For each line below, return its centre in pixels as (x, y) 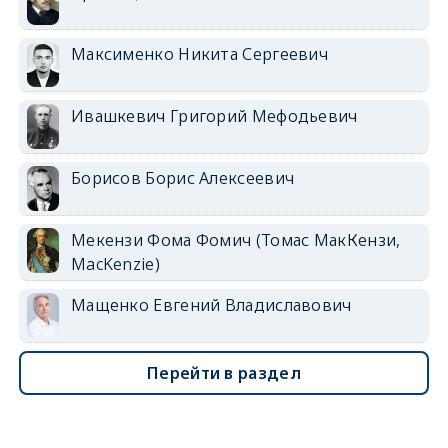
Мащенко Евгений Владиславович (211, 304)
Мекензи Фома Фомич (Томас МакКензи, (235, 239)
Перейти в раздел (224, 372)
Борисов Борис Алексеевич (182, 177)
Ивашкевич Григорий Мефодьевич (214, 115)
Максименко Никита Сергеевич (199, 53)
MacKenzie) (115, 263)
